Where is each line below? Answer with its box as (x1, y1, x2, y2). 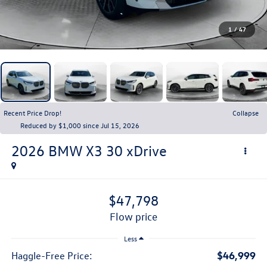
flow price (116, 210, 157, 223)
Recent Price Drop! (4, 107, 61, 117)
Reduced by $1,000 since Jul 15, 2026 (20, 120, 139, 130)
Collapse (232, 107, 259, 117)
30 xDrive (105, 141, 167, 160)
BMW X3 (48, 141, 103, 160)
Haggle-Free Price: (11, 249, 92, 262)
